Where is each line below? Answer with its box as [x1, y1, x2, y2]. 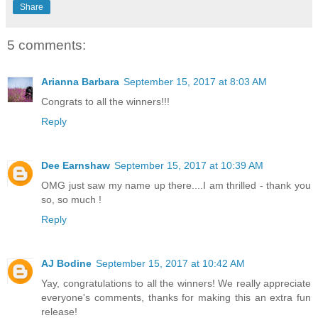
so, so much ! [41, 194, 102, 205]
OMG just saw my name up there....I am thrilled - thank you [41, 180, 311, 191]
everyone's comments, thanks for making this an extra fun [41, 291, 311, 303]
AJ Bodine [41, 257, 92, 269]
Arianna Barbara [41, 76, 119, 88]
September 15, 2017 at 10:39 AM [114, 160, 263, 171]
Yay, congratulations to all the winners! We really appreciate [41, 277, 311, 289]
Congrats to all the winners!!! [41, 96, 170, 108]
